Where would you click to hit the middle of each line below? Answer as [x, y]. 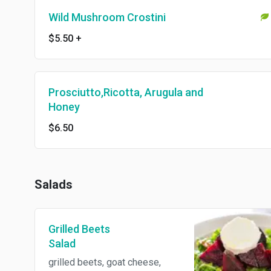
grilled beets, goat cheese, [105, 263]
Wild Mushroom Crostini [107, 18]
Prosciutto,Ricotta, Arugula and [126, 93]
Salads [54, 185]
